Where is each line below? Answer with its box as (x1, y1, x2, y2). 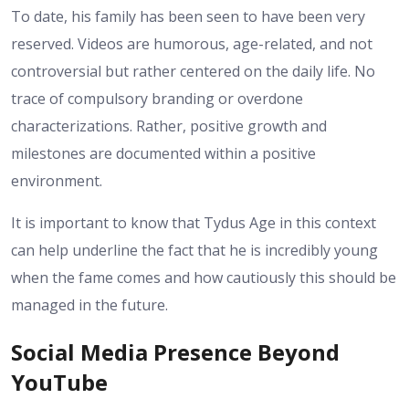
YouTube (11, 366, 108, 397)
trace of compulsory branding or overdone (11, 88, 303, 109)
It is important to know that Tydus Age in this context (11, 212, 376, 233)
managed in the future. (11, 294, 168, 315)
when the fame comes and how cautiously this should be (11, 267, 396, 288)
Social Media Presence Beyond (11, 336, 340, 367)
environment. (11, 170, 102, 191)
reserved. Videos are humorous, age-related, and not (11, 33, 372, 54)
